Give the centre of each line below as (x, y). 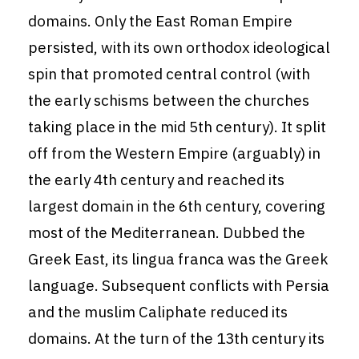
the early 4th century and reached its (156, 180)
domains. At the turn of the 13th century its (176, 339)
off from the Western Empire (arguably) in (174, 153)
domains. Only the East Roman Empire (160, 21)
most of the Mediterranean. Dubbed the (167, 233)
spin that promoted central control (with (169, 74)
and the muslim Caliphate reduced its (158, 312)
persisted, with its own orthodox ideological (179, 48)
